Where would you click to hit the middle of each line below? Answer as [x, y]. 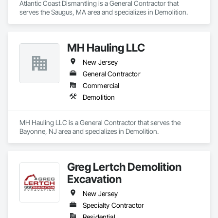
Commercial [101, 85]
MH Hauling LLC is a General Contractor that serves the [100, 122]
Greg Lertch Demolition [124, 167]
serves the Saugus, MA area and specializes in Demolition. [104, 12]
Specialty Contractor [113, 205]
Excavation [94, 179]
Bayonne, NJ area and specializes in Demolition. [89, 131]
